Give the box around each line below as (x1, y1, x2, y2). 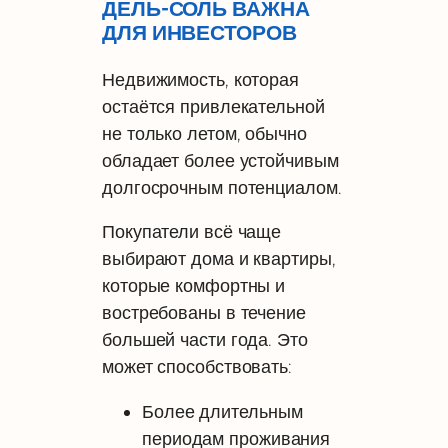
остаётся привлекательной (102, 95, 325, 117)
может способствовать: (102, 356, 292, 378)
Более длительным (142, 400, 303, 422)
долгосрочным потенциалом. (102, 176, 342, 198)
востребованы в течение (102, 302, 306, 324)
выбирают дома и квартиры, (102, 248, 336, 270)
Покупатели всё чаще (102, 221, 282, 243)
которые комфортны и (102, 275, 286, 297)
